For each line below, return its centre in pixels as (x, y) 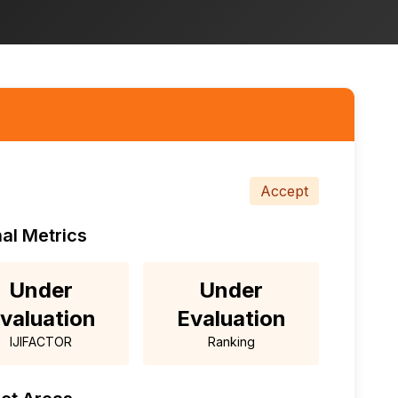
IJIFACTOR (41, 342)
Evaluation (231, 319)
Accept (284, 191)
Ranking (231, 342)
